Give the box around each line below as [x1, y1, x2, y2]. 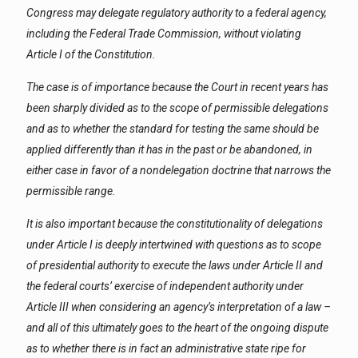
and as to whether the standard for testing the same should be [26, 122, 319, 135]
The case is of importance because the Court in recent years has [26, 81, 328, 93]
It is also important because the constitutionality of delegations [26, 217, 323, 230]
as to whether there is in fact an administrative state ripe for [26, 342, 306, 355]
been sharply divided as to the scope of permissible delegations [26, 101, 328, 114]
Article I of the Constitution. [26, 48, 156, 61]
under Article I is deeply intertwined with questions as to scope [26, 238, 321, 251]
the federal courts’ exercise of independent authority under [26, 280, 304, 292]
